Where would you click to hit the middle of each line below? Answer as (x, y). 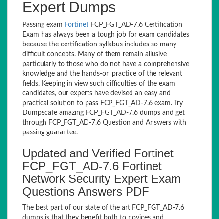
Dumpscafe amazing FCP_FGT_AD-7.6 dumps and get (104, 113)
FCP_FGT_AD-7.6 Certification (135, 25)
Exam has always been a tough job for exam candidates (106, 35)
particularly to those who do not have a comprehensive (106, 64)
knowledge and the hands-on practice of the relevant (102, 74)
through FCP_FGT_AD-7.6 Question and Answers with (104, 123)
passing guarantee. (50, 132)
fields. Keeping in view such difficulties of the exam (99, 84)
